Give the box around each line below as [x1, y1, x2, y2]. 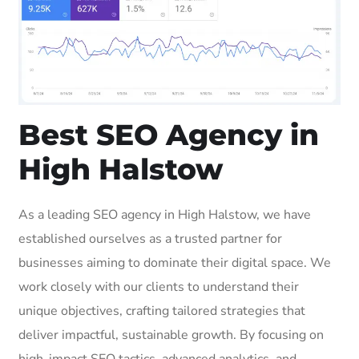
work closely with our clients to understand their [18, 277, 299, 296]
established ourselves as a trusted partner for [18, 229, 282, 248]
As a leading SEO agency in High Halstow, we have [18, 205, 311, 224]
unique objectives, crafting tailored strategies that [18, 301, 305, 320]
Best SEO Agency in [18, 116, 319, 152]
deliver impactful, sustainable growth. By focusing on [18, 325, 324, 344]
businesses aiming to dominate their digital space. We [18, 253, 331, 272]
